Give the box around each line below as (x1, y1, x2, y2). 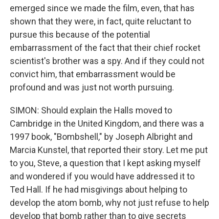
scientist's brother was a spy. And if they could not (10, 56, 204, 66)
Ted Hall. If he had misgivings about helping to (10, 184, 187, 195)
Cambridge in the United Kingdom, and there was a (10, 118, 204, 129)
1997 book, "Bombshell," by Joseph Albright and (10, 131, 193, 142)
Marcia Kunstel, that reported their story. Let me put (10, 145, 208, 155)
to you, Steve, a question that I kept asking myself (10, 158, 201, 168)
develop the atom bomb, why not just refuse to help (10, 197, 209, 208)
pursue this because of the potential (10, 29, 150, 40)
